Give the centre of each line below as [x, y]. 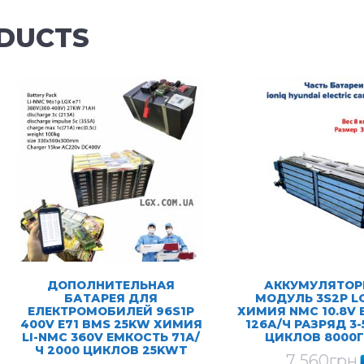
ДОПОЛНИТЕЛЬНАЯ [111, 286]
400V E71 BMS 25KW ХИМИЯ [111, 325]
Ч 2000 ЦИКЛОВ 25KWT [111, 351]
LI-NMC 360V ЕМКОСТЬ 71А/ [111, 338]
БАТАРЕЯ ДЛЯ [111, 299]
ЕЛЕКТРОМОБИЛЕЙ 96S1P [111, 312]
